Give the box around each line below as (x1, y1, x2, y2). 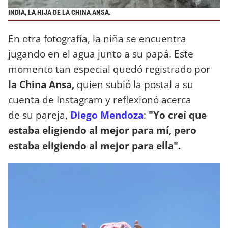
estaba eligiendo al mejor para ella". (8, 138, 183, 152)
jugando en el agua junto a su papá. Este (8, 46, 193, 61)
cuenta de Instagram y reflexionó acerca (8, 92, 191, 106)
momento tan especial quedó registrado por (8, 62, 210, 76)
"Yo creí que (149, 107, 207, 122)
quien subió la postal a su (74, 77, 193, 91)
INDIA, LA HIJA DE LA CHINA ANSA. (8, 8, 111, 17)
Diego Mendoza (70, 107, 144, 122)
